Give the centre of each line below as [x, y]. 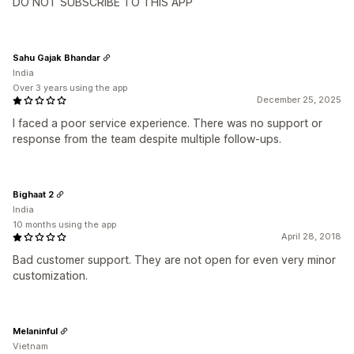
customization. [50, 275]
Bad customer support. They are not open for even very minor [174, 260]
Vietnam [30, 346]
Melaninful [35, 331]
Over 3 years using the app [70, 88]
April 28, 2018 [311, 236]
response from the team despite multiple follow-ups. [147, 139]
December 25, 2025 [299, 100]
